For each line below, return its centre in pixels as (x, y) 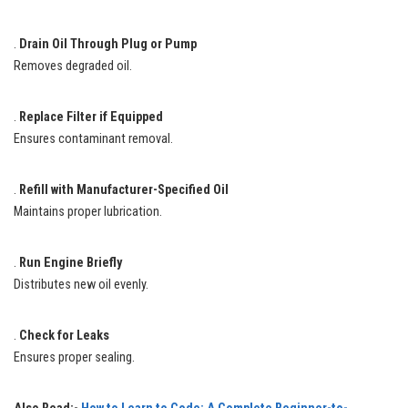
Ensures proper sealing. (74, 357)
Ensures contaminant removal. (93, 138)
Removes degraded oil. (73, 66)
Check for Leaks (64, 335)
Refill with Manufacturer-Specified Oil (124, 189)
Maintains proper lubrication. (88, 211)
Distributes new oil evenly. (81, 284)
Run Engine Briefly (71, 262)
